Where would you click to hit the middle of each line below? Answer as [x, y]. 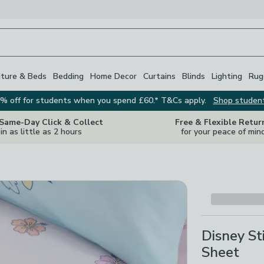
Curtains [159, 76]
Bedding [68, 76]
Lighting [227, 76]
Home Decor [113, 76]
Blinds [194, 76]
